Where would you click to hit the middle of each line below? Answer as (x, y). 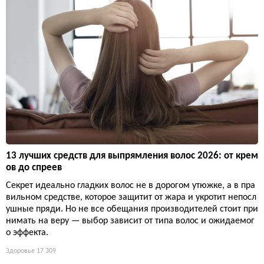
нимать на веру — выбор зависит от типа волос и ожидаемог (130, 221)
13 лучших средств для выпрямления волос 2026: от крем (132, 156)
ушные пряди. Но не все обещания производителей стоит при (132, 209)
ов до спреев (34, 167)
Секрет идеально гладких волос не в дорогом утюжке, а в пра (131, 185)
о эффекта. (27, 232)
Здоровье (20, 251)
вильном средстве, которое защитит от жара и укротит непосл (131, 197)
